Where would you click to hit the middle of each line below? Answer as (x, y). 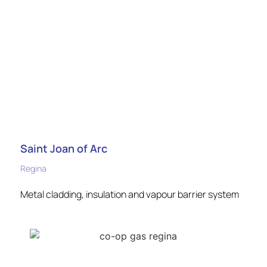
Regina (33, 168)
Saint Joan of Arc (64, 148)
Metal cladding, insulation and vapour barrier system (130, 194)
